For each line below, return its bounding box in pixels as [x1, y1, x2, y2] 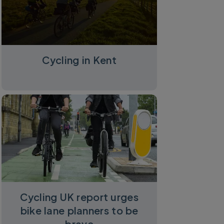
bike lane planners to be [20, 203, 138, 216]
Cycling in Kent [42, 53, 116, 66]
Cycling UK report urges [20, 190, 139, 203]
